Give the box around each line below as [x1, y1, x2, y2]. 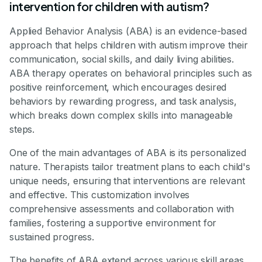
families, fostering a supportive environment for [9, 217, 217, 229]
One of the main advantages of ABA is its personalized [9, 147, 246, 159]
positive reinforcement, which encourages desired [9, 81, 227, 94]
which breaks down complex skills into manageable [9, 109, 233, 122]
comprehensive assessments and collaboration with [9, 203, 235, 215]
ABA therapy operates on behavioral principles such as [9, 67, 252, 80]
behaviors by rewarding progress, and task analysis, [9, 95, 237, 108]
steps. [9, 123, 35, 136]
